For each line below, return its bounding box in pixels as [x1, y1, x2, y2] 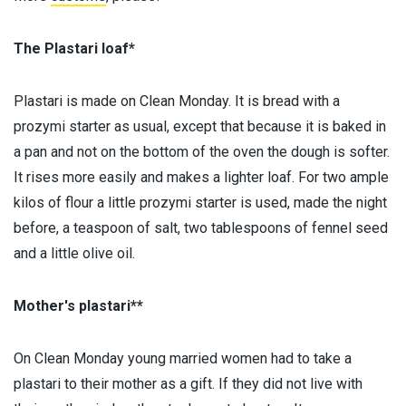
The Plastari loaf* [14, 40, 135, 58]
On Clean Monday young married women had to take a [14, 350, 352, 368]
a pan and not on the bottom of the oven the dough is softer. [14, 143, 390, 161]
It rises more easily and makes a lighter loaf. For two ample [14, 169, 389, 187]
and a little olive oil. [14, 245, 135, 263]
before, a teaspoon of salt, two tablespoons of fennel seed [14, 219, 388, 237]
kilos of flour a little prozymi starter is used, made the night [14, 194, 387, 212]
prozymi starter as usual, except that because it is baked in [14, 118, 386, 136]
